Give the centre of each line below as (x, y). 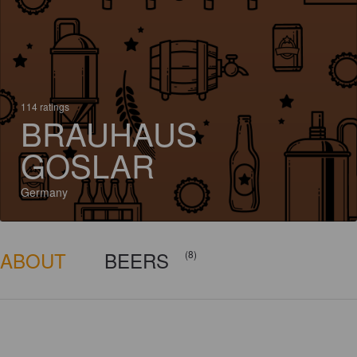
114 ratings (45, 106)
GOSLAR (88, 165)
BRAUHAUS (109, 133)
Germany (44, 192)
